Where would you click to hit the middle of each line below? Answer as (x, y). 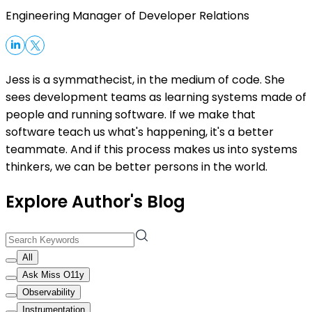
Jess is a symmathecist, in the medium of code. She (145, 79)
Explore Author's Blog (95, 201)
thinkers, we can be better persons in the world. (136, 166)
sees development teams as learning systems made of (156, 97)
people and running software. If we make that (131, 114)
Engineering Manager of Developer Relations (127, 15)
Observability (49, 292)
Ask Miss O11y (53, 274)
